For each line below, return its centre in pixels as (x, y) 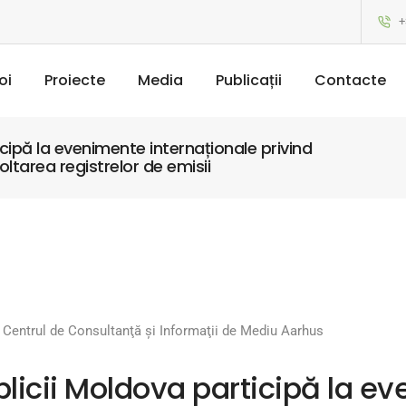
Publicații (249, 80)
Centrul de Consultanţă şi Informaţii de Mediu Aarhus (163, 331)
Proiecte (75, 80)
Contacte (350, 80)
